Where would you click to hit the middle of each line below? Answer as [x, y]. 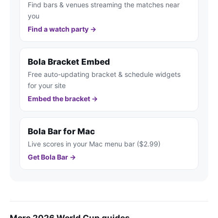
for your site [47, 85]
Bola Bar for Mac [61, 131]
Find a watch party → [62, 29]
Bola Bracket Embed [69, 62]
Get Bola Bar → [52, 157]
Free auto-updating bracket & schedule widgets [104, 74]
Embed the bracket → [63, 98]
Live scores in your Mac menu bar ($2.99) [94, 144]
